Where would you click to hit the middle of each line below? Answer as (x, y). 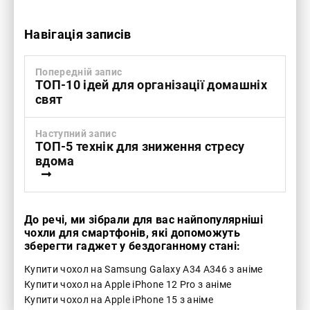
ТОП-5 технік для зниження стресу (140, 147)
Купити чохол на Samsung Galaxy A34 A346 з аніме (144, 270)
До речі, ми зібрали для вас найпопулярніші (144, 220)
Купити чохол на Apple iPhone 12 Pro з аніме (128, 285)
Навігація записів (78, 35)
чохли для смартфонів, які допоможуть (132, 233)
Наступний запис (76, 134)
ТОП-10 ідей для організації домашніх (152, 85)
